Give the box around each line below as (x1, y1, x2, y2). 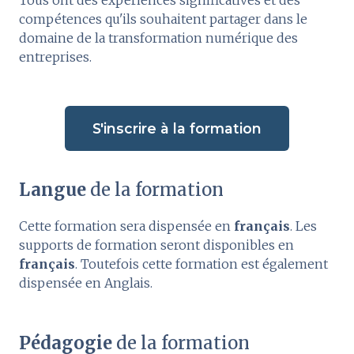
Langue (19, 179, 86, 201)
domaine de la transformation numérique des (19, 30, 298, 47)
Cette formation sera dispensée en (19, 218, 234, 235)
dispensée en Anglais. (19, 275, 153, 292)
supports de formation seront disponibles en (19, 237, 294, 254)
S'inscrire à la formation (92, 120, 262, 137)
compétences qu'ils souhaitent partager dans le (19, 11, 307, 28)
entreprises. (19, 49, 92, 66)
